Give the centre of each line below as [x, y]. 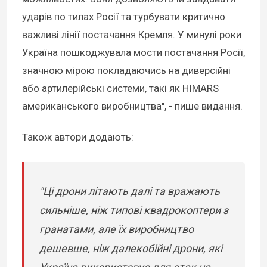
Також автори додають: [78, 137]
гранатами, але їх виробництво [117, 229]
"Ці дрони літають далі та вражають [130, 191]
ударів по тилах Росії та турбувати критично [124, 17]
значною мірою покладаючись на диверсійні [126, 71]
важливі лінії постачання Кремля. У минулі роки [132, 35]
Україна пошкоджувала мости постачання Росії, [133, 53]
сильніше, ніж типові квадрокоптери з [134, 210]
